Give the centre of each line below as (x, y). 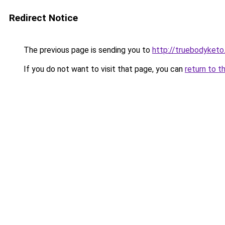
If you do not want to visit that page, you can (103, 69)
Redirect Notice (43, 18)
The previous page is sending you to (87, 50)
